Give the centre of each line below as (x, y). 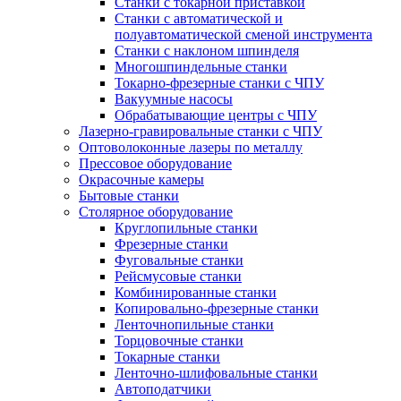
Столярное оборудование (156, 211)
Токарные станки (167, 356)
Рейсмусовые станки (178, 276)
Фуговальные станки (179, 260)
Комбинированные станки (196, 292)
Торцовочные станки (179, 340)
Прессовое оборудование (155, 163)
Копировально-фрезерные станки (217, 308)
